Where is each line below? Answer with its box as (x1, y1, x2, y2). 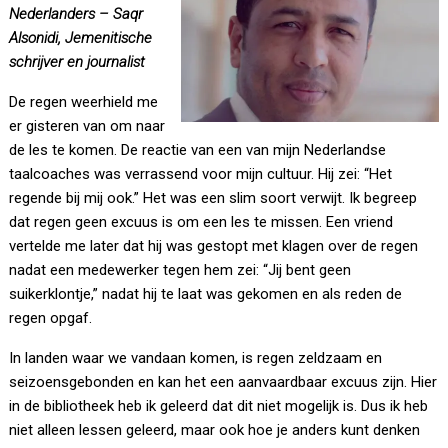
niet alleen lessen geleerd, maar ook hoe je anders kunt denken (9, 421, 421, 440)
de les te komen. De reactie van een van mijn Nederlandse (9, 141, 387, 160)
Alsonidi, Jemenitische (9, 29, 153, 48)
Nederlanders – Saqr (9, 5, 144, 24)
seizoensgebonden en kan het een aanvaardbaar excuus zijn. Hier (9, 373, 438, 392)
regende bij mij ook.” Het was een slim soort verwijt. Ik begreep (9, 189, 418, 208)
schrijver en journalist (9, 53, 150, 72)
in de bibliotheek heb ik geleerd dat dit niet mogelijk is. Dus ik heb (9, 397, 429, 416)
